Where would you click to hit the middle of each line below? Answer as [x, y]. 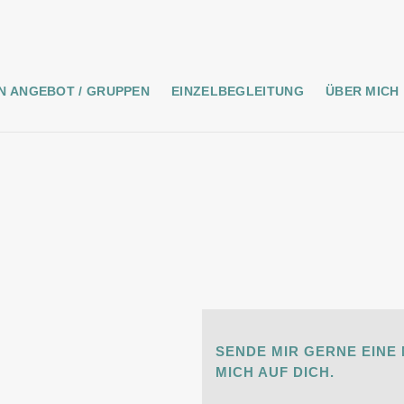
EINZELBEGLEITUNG [238, 91]
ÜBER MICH [362, 91]
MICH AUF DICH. [275, 372]
